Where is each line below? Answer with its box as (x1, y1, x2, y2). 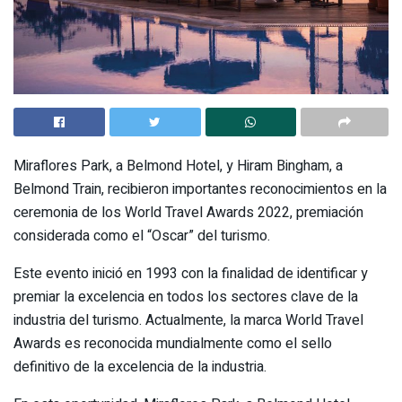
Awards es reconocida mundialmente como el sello (13, 332, 332, 354)
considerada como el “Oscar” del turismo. (13, 224, 270, 247)
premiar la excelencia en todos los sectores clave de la (13, 285, 358, 308)
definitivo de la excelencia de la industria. (13, 355, 267, 378)
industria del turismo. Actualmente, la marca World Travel (13, 309, 363, 331)
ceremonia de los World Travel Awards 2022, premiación (13, 201, 363, 223)
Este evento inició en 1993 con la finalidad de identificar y (13, 262, 368, 284)
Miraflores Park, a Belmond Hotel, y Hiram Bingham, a (13, 154, 343, 177)
